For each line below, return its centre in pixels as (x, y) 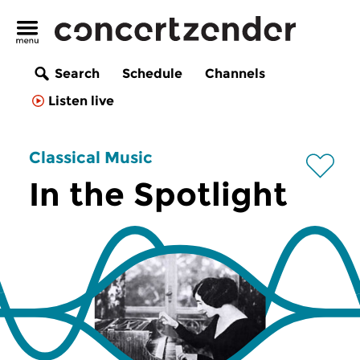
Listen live (81, 101)
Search (77, 74)
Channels (235, 74)
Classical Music (91, 157)
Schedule (152, 74)
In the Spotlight (158, 194)
